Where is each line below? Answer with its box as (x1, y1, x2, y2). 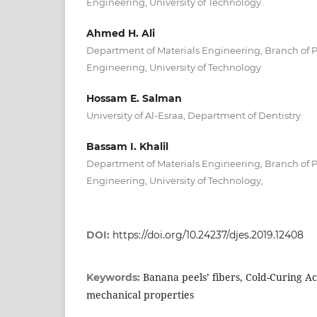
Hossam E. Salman (86, 91, 182, 105)
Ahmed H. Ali (86, 26, 155, 40)
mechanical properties (86, 287, 194, 301)
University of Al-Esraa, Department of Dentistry (86, 109, 301, 121)
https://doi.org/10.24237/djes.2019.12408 (113, 228, 304, 241)
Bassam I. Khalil (86, 139, 168, 153)
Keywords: (86, 270, 143, 284)
